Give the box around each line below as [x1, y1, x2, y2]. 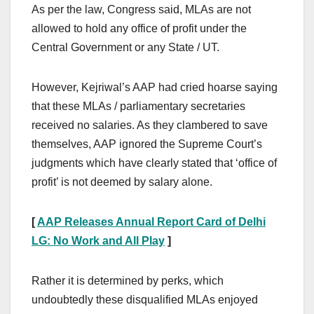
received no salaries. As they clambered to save [32, 119, 268, 132]
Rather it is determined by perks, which [32, 275, 224, 287]
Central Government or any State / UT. [32, 41, 219, 54]
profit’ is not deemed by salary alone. [32, 176, 212, 189]
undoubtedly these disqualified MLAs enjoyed [32, 294, 258, 306]
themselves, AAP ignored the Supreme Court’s [32, 138, 262, 151]
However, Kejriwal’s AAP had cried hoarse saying [32, 81, 278, 94]
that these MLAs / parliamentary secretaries [32, 100, 245, 113]
